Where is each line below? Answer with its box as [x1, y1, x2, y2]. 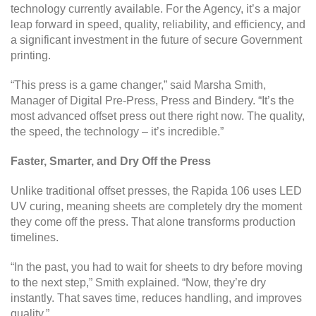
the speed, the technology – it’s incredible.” [11, 125, 224, 138]
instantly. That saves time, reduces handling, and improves [11, 291, 302, 304]
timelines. [11, 231, 59, 243]
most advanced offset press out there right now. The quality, [11, 109, 305, 122]
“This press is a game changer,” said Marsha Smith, [11, 78, 266, 91]
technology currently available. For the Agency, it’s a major [11, 2, 300, 15]
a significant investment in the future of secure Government [11, 33, 302, 46]
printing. [11, 49, 51, 61]
